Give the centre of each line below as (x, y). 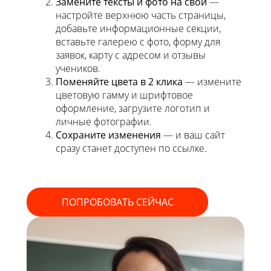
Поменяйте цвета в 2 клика (119, 82)
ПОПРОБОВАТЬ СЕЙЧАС (117, 202)
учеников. (78, 68)
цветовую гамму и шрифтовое (124, 95)
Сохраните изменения (108, 135)
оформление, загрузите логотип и (133, 108)
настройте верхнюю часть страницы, (141, 15)
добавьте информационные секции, (138, 28)
